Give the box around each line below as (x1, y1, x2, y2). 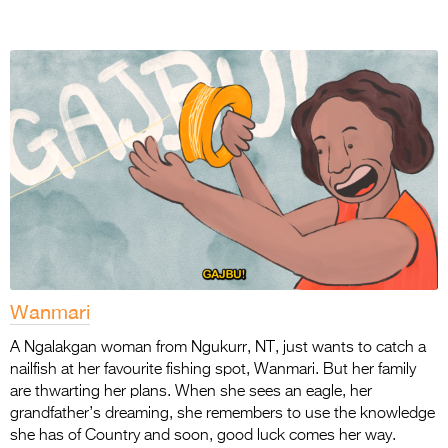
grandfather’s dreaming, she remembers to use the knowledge (10, 406, 435, 423)
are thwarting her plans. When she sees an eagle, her (10, 384, 372, 401)
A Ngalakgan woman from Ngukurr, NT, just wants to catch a (10, 340, 426, 357)
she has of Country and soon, (10, 428, 217, 445)
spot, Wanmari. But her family (215, 362, 416, 379)
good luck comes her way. (217, 428, 396, 445)
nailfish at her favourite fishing (10, 362, 215, 379)
